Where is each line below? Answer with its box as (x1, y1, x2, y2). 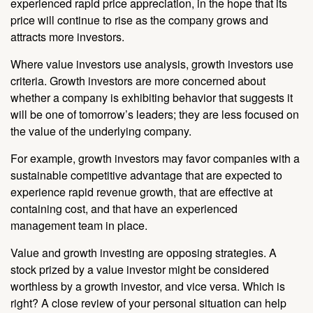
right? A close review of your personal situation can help (10, 295, 286, 312)
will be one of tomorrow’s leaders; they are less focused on (10, 106, 299, 123)
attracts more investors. (10, 29, 124, 45)
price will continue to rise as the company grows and (10, 12, 268, 29)
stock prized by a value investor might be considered (10, 261, 269, 278)
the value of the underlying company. (10, 123, 191, 140)
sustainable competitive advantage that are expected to (10, 167, 282, 184)
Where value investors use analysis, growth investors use (10, 56, 293, 73)
